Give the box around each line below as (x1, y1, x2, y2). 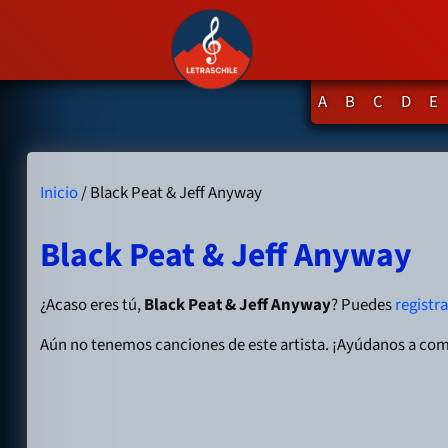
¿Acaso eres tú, (40, 293, 145, 318)
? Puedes (331, 293, 396, 318)
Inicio (40, 180, 79, 205)
